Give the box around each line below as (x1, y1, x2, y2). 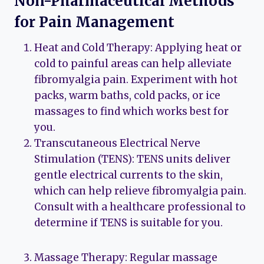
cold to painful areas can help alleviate (34, 57, 232, 70)
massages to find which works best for (34, 104, 229, 118)
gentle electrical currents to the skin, (34, 168, 223, 181)
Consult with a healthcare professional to (34, 200, 246, 213)
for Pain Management (14, 12, 174, 31)
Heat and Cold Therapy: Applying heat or (34, 41, 242, 54)
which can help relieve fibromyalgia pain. (34, 184, 246, 197)
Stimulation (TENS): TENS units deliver (34, 152, 230, 166)
